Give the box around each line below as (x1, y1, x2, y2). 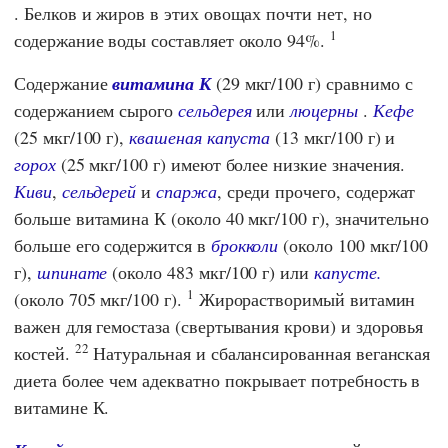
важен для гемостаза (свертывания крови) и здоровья (14, 313, 424, 338)
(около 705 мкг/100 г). (14, 286, 187, 311)
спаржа (156, 178, 217, 203)
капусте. (313, 259, 382, 284)
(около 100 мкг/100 (278, 232, 429, 257)
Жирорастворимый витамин (193, 286, 416, 311)
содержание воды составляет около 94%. (14, 27, 330, 52)
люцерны (290, 97, 358, 122)
